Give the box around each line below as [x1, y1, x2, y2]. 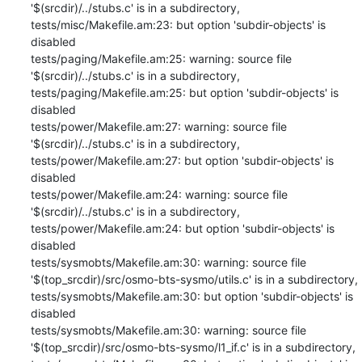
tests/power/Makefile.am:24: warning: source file [30, 187, 288, 201]
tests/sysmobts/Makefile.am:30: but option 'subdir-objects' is [30, 288, 353, 303]
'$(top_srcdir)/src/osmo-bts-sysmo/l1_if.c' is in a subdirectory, [30, 339, 356, 354]
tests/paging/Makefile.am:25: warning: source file [30, 51, 292, 65]
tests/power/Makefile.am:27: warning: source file [30, 119, 287, 133]
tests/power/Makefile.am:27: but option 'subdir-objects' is [30, 153, 334, 167]
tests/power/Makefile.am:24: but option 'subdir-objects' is [30, 221, 335, 235]
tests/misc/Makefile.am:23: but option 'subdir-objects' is [30, 17, 326, 32]
